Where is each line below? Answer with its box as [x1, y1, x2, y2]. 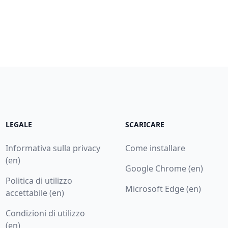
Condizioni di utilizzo [5, 208, 85, 219]
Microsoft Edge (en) [125, 183, 202, 194]
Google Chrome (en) [125, 163, 204, 174]
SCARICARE [125, 120, 165, 129]
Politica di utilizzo [5, 175, 72, 186]
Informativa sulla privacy [5, 142, 100, 154]
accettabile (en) [5, 187, 64, 198]
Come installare [125, 142, 186, 154]
